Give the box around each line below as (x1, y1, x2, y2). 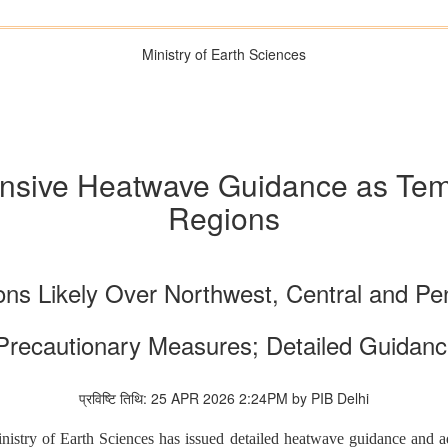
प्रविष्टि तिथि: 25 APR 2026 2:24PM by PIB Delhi (79, 388, 369, 409)
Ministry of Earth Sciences (142, 44, 306, 64)
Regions (168, 196, 280, 240)
